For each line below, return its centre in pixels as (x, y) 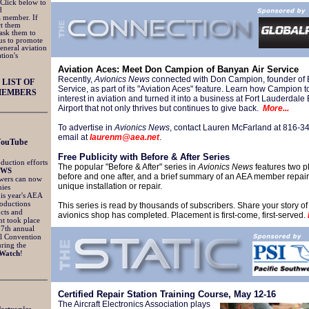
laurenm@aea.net (124, 137)
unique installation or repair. (111, 186)
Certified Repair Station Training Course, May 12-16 (167, 294)
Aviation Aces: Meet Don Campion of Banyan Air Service (180, 69)
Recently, (76, 79)
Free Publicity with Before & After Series (144, 157)
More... (276, 108)
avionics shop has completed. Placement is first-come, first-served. (183, 215)
